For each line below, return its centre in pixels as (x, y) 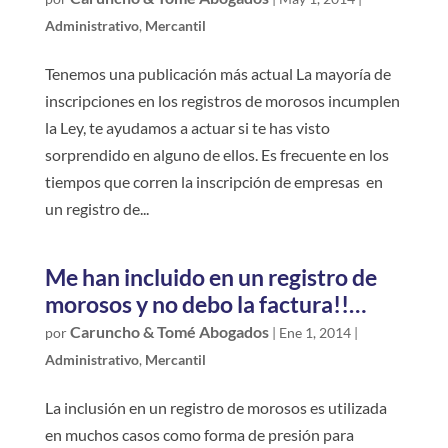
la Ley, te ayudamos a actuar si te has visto (187, 128)
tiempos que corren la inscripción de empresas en (213, 182)
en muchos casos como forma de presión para (199, 435)
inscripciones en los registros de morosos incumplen (222, 101)
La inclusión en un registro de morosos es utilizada (215, 408)
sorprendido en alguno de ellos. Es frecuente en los (216, 155)
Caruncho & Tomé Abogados (169, 332)
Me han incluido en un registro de (210, 277)
